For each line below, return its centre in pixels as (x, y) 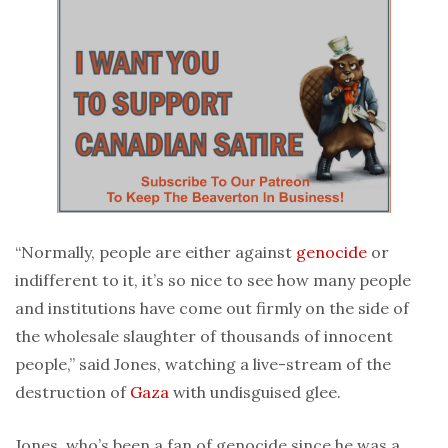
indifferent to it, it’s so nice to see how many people (213, 280)
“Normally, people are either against (155, 252)
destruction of (72, 392)
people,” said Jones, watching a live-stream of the (203, 364)
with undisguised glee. (255, 392)
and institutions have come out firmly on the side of (212, 308)
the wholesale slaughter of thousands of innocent (204, 336)
